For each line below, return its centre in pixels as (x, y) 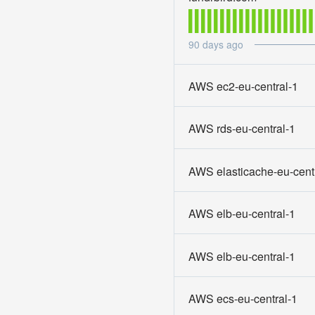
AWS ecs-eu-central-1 (243, 299)
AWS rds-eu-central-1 (242, 129)
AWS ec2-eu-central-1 (243, 86)
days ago (221, 44)
